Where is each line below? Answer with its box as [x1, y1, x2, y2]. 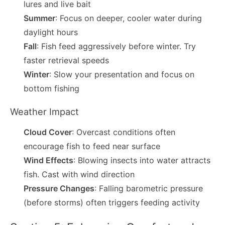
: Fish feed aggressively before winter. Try [37, 41, 196, 52]
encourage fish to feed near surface [24, 141, 161, 152]
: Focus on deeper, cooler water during [55, 13, 202, 24]
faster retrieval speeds [24, 55, 109, 66]
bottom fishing [24, 83, 80, 94]
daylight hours [24, 27, 78, 38]
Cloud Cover [24, 127, 72, 138]
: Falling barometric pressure [94, 183, 203, 194]
